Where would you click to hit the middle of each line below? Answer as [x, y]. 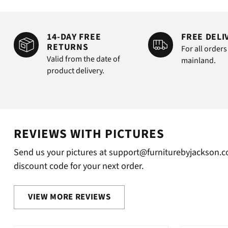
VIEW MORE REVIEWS [69, 197]
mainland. [199, 61]
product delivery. [76, 71]
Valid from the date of [84, 59]
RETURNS [68, 47]
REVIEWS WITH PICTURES [89, 134]
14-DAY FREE [74, 37]
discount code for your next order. [78, 166]
